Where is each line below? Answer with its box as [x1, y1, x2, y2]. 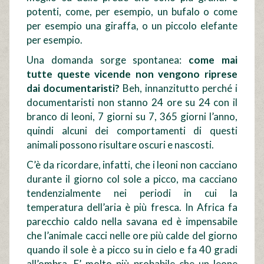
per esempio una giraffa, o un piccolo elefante [27, 19, 237, 32]
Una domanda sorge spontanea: [27, 54, 182, 67]
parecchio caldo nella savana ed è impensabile [27, 215, 237, 228]
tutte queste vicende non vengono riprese [27, 68, 237, 81]
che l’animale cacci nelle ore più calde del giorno [27, 229, 237, 242]
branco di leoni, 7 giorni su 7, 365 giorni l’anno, [27, 110, 237, 123]
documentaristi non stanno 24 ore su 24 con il [27, 96, 237, 109]
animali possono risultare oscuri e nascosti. [27, 138, 214, 151]
